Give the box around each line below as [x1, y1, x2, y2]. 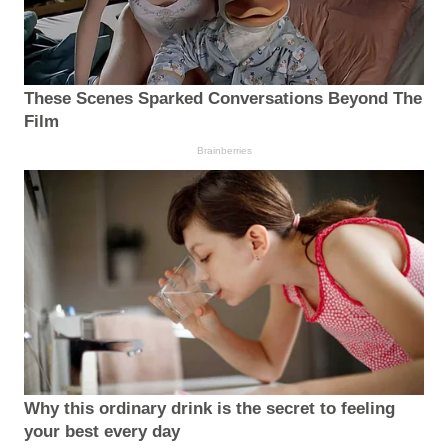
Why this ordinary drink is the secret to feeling [24, 398, 395, 418]
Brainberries [196, 144, 252, 156]
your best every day [24, 421, 180, 441]
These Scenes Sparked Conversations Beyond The [24, 88, 422, 108]
